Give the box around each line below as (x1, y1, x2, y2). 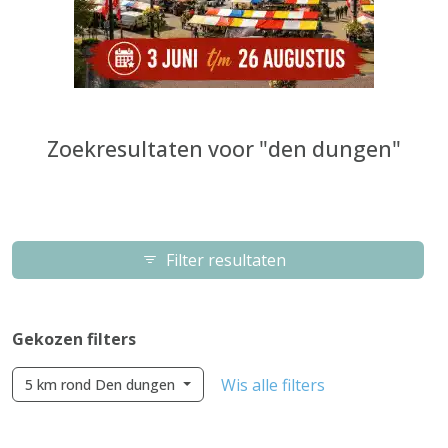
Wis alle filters (220, 373, 325, 396)
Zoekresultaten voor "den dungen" (47, 134, 401, 163)
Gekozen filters (12, 328, 136, 350)
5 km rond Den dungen (25, 375, 179, 394)
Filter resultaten (158, 249, 294, 271)
